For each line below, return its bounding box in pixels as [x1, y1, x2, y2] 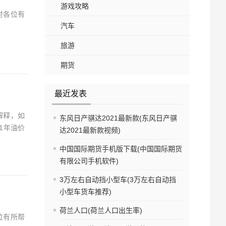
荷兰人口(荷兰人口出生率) [60, 206, 142, 215]
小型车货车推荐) [60, 188, 111, 196]
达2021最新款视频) [60, 126, 121, 135]
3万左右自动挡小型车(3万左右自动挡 [60, 176, 176, 184]
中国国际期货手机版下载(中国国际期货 [60, 145, 182, 153]
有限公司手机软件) [60, 157, 119, 165]
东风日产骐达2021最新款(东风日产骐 [60, 114, 177, 123]
